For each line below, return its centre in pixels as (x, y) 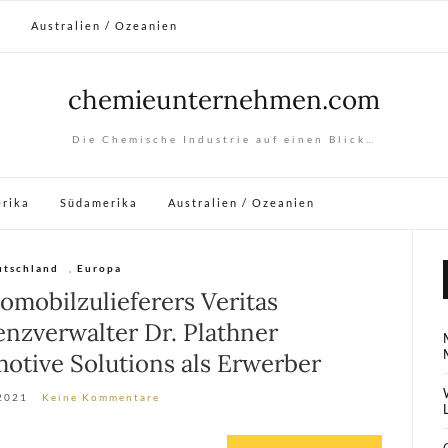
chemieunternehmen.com (224, 99)
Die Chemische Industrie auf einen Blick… (224, 139)
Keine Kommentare (101, 397)
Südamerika (99, 202)
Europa (99, 268)
